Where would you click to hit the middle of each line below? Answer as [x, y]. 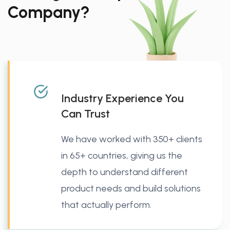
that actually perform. [106, 205]
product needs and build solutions [131, 188]
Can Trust [85, 113]
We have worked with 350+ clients [132, 139]
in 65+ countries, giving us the [122, 155]
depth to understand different [124, 172]
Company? [49, 12]
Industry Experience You [122, 98]
